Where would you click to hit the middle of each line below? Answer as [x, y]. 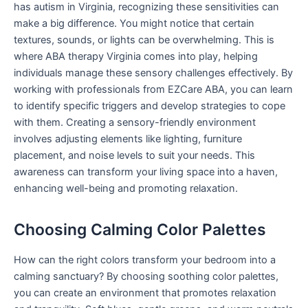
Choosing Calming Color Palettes [140, 230]
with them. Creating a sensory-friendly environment [135, 122]
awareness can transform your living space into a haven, [146, 172]
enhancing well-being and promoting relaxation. [126, 188]
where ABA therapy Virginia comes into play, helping [136, 56]
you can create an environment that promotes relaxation [145, 293]
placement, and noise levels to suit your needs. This [134, 155]
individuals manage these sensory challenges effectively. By [153, 73]
